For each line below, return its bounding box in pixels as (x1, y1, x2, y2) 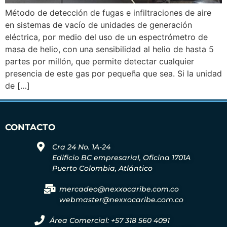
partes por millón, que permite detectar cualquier (5, 56, 194, 67)
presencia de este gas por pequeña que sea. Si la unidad (5, 68, 222, 79)
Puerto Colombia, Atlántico (52, 163, 153, 173)
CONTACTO (5, 122, 55, 132)
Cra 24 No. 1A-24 (52, 142, 110, 152)
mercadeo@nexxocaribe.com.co (59, 184, 179, 194)
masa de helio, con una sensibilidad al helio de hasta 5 (5, 44, 214, 55)
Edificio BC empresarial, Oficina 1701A (52, 153, 191, 162)
